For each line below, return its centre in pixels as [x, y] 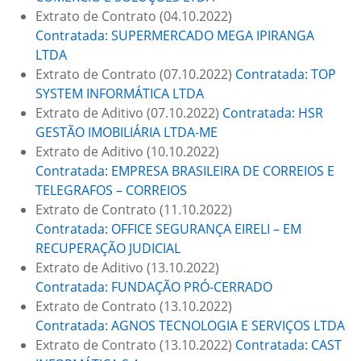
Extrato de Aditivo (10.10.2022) [127, 151]
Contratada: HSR [273, 113]
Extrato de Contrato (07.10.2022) [135, 74]
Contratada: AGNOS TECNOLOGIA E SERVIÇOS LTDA [190, 326]
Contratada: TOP [286, 74]
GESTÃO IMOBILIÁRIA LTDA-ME [127, 132]
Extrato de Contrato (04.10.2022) [134, 16]
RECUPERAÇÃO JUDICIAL [108, 248]
